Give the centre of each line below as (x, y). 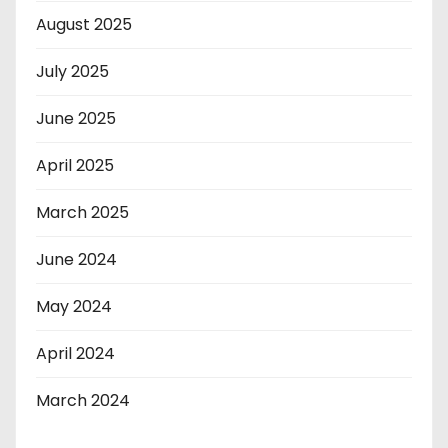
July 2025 (72, 71)
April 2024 (75, 353)
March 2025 (82, 212)
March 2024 (83, 400)
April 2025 (75, 165)
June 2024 (76, 259)
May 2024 (74, 306)
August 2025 (84, 24)
